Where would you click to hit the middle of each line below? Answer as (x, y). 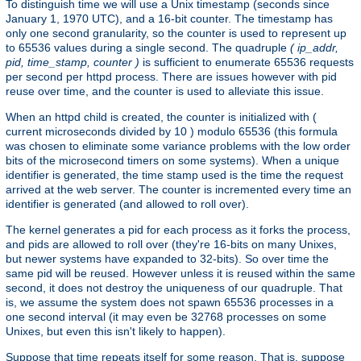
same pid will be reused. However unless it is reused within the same (180, 274)
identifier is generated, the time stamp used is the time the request (174, 175)
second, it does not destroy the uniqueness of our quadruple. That (174, 288)
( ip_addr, (314, 48)
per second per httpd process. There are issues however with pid (171, 77)
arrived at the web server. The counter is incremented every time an (178, 190)
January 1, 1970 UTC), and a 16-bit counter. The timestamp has (169, 19)
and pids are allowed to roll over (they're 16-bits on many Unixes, (171, 245)
